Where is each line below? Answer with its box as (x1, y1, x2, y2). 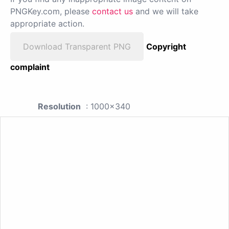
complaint (10, 61, 50, 72)
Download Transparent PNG (23, 41, 131, 52)
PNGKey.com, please (10, 6, 92, 16)
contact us (92, 6, 133, 16)
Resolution (38, 101, 81, 111)
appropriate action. (10, 18, 84, 29)
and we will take (133, 6, 198, 16)
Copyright (146, 41, 186, 52)
